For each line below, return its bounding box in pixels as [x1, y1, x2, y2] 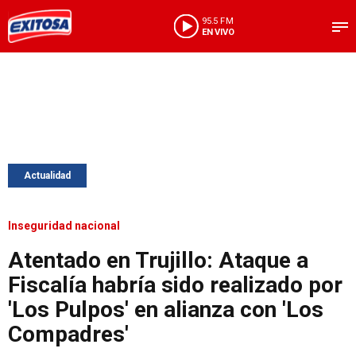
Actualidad [24, 170, 71, 181]
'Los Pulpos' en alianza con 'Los [8, 296, 323, 323]
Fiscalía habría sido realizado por [8, 272, 342, 298]
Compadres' [8, 321, 129, 347]
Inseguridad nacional [8, 219, 120, 232]
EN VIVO [201, 26, 234, 37]
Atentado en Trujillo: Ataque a [8, 247, 308, 273]
